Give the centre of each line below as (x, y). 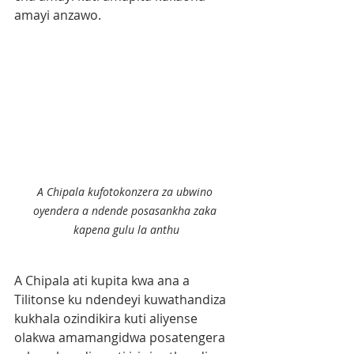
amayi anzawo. (58, 15)
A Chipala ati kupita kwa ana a (104, 281)
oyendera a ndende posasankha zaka (126, 211)
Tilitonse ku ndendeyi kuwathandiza (122, 300)
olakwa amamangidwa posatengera (121, 338)
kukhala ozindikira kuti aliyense (107, 319)
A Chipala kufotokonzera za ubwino (126, 192)
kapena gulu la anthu (126, 230)
